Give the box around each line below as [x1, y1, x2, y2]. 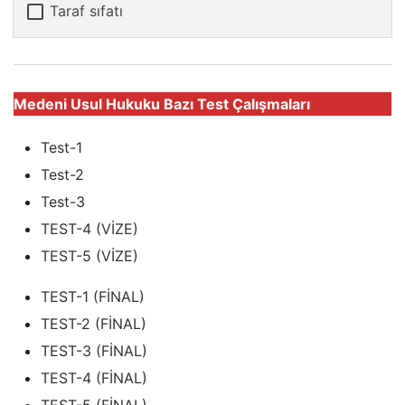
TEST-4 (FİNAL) [41, 369, 147, 388]
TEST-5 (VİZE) [41, 247, 138, 266]
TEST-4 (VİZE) [41, 220, 138, 239]
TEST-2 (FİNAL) [41, 315, 146, 334]
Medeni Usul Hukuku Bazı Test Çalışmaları [14, 95, 310, 114]
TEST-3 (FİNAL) [41, 342, 147, 361]
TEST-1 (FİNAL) [41, 287, 145, 306]
